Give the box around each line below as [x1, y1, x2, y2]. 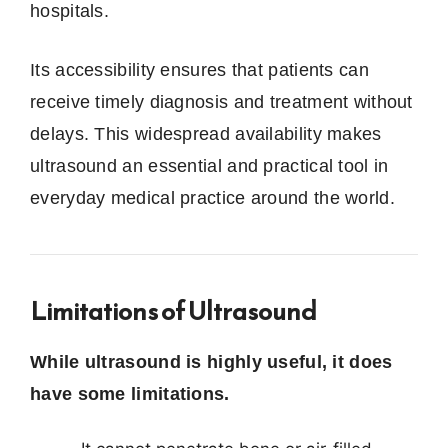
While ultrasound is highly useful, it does [30, 351, 393, 372]
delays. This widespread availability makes [30, 123, 382, 144]
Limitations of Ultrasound [30, 290, 317, 330]
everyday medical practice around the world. [30, 187, 395, 208]
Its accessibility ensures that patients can [30, 59, 369, 80]
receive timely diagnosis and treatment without [30, 91, 413, 112]
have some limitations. [30, 383, 230, 404]
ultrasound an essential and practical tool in [30, 155, 389, 176]
